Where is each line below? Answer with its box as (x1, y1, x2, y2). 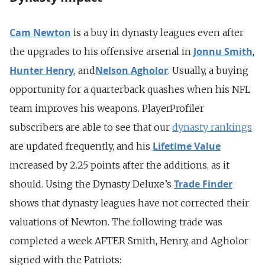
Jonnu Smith (193, 44, 253, 58)
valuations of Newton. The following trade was (9, 215, 222, 228)
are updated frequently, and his (9, 140, 153, 152)
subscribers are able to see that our (9, 121, 172, 133)
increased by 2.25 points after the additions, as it (9, 159, 230, 171)
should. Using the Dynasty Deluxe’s (9, 177, 174, 190)
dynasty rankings (172, 121, 252, 133)
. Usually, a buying (168, 64, 248, 76)
